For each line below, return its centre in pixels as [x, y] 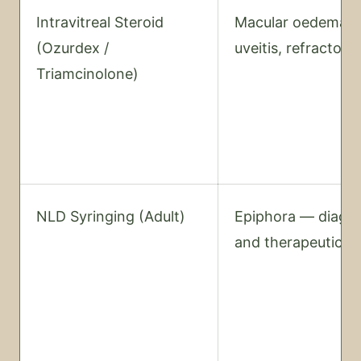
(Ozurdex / [73, 48]
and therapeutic [288, 242]
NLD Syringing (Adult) [111, 216]
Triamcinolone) [87, 74]
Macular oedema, [293, 22]
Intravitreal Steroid [100, 22]
